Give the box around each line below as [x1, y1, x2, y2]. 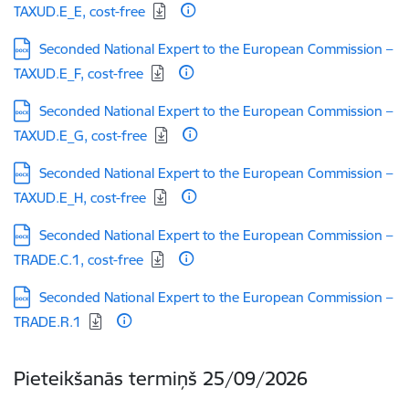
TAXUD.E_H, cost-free [14, 189, 146, 206]
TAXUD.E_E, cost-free [14, 3, 145, 20]
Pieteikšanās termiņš [14, 366, 203, 391]
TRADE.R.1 [14, 313, 81, 330]
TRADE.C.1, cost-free [14, 251, 143, 268]
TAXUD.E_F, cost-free [14, 65, 143, 82]
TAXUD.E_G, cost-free [14, 127, 147, 144]
